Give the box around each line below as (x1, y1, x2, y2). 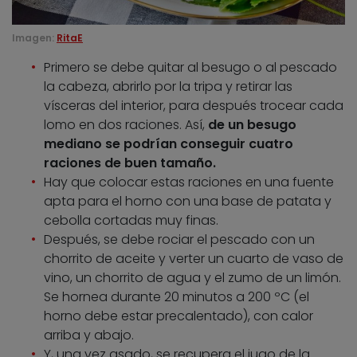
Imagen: (12, 31, 54, 45)
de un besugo (208, 116, 296, 135)
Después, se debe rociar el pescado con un (44, 230, 315, 249)
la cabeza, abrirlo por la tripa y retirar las (44, 77, 292, 96)
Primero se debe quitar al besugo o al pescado (44, 58, 337, 77)
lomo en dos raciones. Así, (44, 116, 208, 135)
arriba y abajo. (44, 326, 134, 345)
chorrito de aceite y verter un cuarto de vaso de (44, 249, 343, 269)
